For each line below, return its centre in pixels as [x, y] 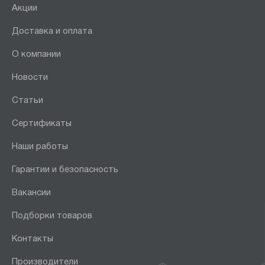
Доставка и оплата [52, 31]
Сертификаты [42, 123]
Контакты [33, 239]
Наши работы [40, 146]
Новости [30, 77]
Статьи [28, 100]
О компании [36, 54]
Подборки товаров [52, 216]
